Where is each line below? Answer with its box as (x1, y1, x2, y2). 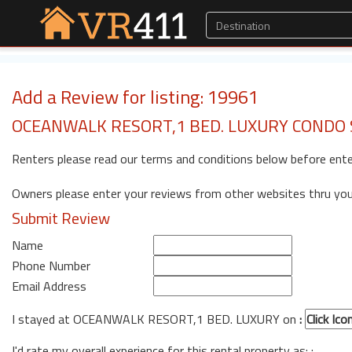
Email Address (12, 277, 86, 295)
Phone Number (12, 256, 90, 275)
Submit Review (12, 206, 110, 230)
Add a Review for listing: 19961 (12, 82, 258, 111)
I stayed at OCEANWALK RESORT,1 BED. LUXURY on (12, 310, 299, 328)
